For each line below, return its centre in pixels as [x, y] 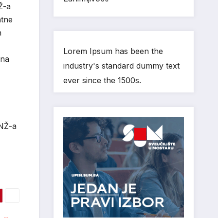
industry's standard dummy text [121, 66]
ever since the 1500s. [102, 80]
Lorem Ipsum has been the [113, 51]
